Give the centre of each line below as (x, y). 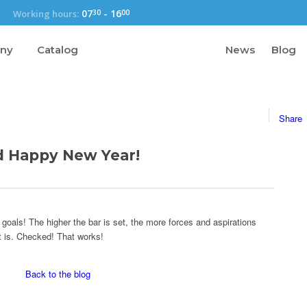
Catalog (57, 49)
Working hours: (46, 13)
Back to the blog (58, 273)
